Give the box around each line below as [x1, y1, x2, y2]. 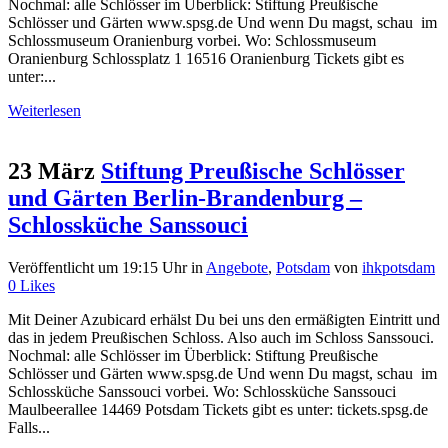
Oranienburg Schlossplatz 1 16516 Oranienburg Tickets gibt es [8, 50, 404, 68]
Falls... [8, 419, 50, 437]
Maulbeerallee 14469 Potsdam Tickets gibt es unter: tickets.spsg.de [8, 401, 428, 419]
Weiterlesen [8, 102, 81, 120]
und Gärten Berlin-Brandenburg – [8, 185, 362, 212]
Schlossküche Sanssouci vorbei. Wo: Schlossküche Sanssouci [8, 383, 396, 401]
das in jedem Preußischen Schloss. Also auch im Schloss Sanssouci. [8, 329, 434, 347]
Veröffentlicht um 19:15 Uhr [8, 259, 187, 277]
